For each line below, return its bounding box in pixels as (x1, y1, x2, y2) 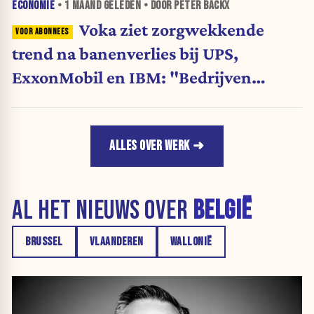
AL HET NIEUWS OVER (12, 195, 193, 227)
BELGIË (192, 195, 252, 227)
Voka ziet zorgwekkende (78, 20, 264, 40)
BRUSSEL (25, 234, 63, 249)
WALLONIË (170, 234, 212, 249)
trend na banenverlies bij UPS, (12, 43, 238, 64)
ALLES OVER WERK (109, 137, 190, 154)
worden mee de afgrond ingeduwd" (12, 91, 279, 111)
